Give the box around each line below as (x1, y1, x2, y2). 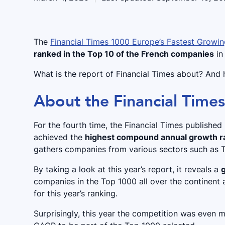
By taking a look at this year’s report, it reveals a (34, 164, 221, 174)
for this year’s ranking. (34, 188, 118, 198)
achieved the (34, 132, 85, 142)
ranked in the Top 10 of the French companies (34, 48, 214, 59)
